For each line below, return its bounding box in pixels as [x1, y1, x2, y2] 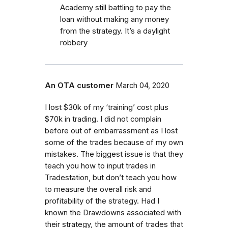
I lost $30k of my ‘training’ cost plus [45, 102, 168, 112]
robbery [60, 38, 88, 47]
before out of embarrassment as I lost [45, 126, 178, 135]
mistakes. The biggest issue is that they [45, 149, 183, 159]
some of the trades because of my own [45, 137, 183, 147]
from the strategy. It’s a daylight [60, 26, 170, 36]
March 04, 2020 [116, 80, 169, 90]
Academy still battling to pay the [60, 3, 171, 12]
